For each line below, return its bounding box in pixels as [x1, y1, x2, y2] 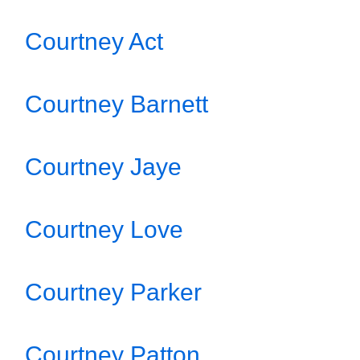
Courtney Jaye [25, 153, 182, 180]
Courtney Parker [25, 279, 202, 305]
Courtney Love [25, 216, 183, 243]
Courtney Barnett [25, 91, 208, 117]
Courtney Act [25, 28, 163, 55]
